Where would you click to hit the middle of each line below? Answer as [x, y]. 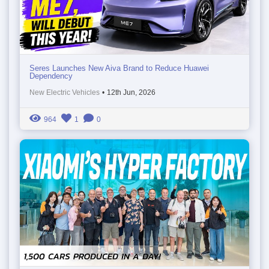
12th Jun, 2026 [131, 93]
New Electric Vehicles [65, 93]
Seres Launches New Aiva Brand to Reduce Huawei [119, 68]
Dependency [51, 76]
